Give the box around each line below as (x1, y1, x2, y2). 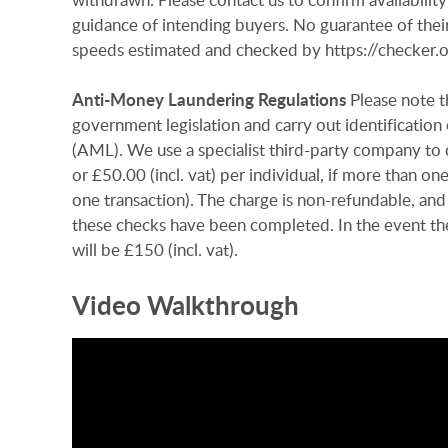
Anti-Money (72, 88, 164, 112)
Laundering (168, 88, 254, 112)
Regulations (258, 88, 346, 112)
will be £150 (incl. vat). (72, 238, 238, 262)
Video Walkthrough (72, 286, 299, 324)
